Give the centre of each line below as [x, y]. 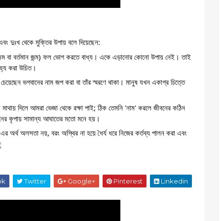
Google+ [81, 181]
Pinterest [127, 181]
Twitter [35, 181]
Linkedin [174, 181]
